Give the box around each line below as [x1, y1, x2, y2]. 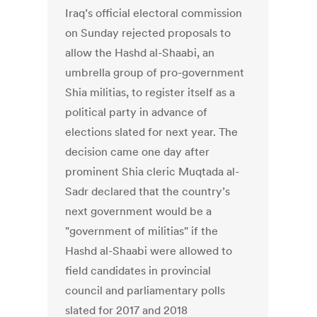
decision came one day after [65, 144, 210, 159]
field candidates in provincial [65, 263, 212, 278]
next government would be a [65, 204, 212, 219]
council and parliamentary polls [65, 283, 226, 298]
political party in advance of [65, 105, 208, 120]
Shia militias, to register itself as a [65, 85, 236, 100]
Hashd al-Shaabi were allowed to [65, 243, 233, 258]
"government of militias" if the [65, 224, 219, 238]
